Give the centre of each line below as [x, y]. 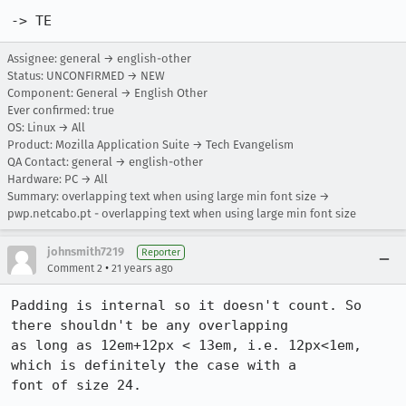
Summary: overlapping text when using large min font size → [169, 196]
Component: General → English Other [107, 93]
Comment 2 [75, 268]
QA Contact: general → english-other [105, 162]
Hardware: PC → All [58, 179]
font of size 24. [76, 385]
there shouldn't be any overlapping [150, 325]
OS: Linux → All [46, 127]
